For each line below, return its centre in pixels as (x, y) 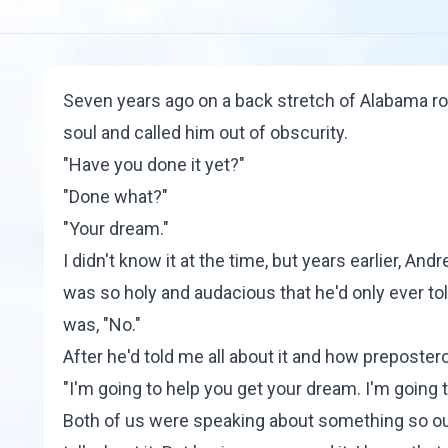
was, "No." (101, 324)
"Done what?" (115, 196)
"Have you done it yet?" (153, 164)
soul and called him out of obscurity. (205, 132)
